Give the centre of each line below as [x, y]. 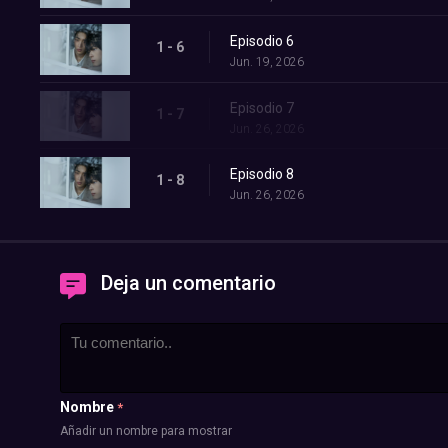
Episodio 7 [262, 107]
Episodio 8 [262, 174]
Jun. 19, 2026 [267, 62]
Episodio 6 [262, 41]
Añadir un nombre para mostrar [146, 431]
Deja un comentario [188, 283]
